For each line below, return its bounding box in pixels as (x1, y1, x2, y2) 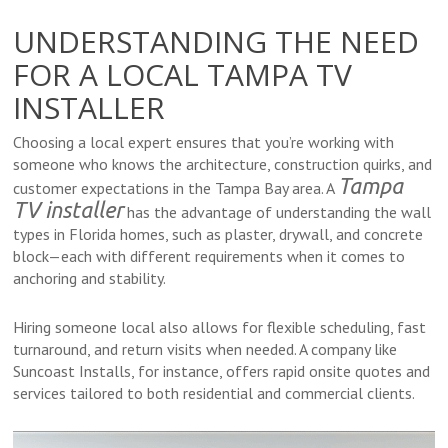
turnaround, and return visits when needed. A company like (13, 339, 398, 359)
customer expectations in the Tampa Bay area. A (13, 178, 339, 198)
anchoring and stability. (13, 268, 167, 288)
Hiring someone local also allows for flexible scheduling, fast (13, 317, 427, 337)
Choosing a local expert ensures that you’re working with (13, 132, 395, 152)
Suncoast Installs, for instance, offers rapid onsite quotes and (13, 361, 431, 381)
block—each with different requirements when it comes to (13, 246, 406, 266)
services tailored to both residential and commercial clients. (13, 383, 416, 403)
